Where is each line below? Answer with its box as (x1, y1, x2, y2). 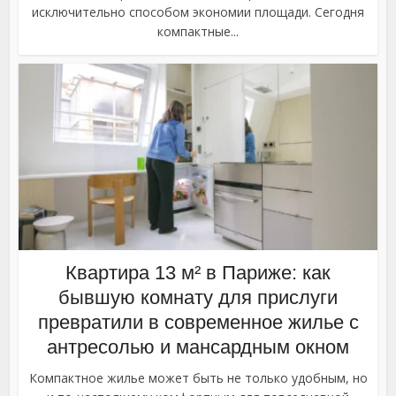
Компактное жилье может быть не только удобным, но (28, 369, 368, 387)
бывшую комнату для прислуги (58, 286, 338, 309)
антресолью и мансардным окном (47, 336, 349, 359)
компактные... (157, 23, 239, 41)
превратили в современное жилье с (37, 311, 359, 334)
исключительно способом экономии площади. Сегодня (32, 4, 364, 21)
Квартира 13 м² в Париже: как (65, 262, 331, 285)
